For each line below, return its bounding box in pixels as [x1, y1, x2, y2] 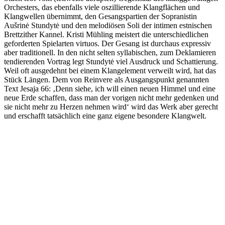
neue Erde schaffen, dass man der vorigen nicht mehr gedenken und [4, 93, 218, 102]
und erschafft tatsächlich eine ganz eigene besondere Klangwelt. [4, 111, 206, 120]
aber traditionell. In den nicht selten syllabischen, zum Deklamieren [4, 48, 216, 57]
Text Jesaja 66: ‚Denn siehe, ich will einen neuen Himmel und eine [4, 84, 215, 93]
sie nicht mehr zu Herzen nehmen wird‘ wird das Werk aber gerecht [4, 102, 218, 111]
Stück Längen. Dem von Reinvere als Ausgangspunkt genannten [4, 75, 209, 84]
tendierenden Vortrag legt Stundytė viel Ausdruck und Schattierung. [4, 57, 218, 66]
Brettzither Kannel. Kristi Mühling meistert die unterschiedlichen [4, 30, 208, 39]
